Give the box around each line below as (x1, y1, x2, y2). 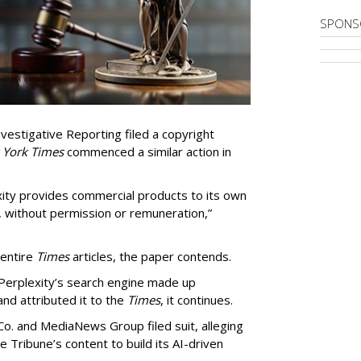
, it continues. (160, 291, 236, 308)
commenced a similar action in (67, 143, 231, 160)
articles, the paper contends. (69, 247, 234, 264)
